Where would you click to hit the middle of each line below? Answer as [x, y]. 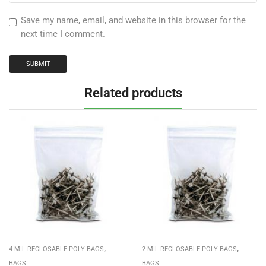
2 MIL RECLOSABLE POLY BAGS [189, 249]
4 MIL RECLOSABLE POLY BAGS [56, 249]
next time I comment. [63, 34]
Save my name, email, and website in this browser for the [133, 20]
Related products [133, 92]
